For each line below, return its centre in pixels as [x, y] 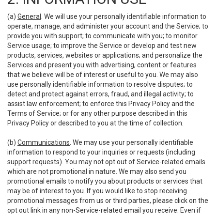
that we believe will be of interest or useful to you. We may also [103, 75]
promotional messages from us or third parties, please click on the [108, 201]
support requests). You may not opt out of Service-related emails [106, 162]
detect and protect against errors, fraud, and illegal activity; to [101, 94]
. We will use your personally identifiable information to [124, 16]
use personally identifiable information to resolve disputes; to [100, 84]
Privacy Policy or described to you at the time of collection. [95, 123]
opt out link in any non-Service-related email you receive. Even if [104, 210]
